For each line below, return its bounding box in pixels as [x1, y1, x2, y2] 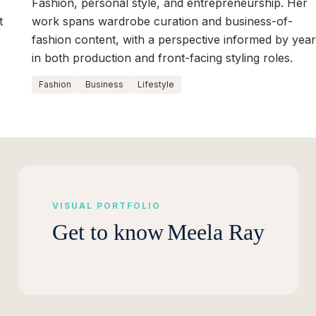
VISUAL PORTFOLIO [51, 200, 161, 212]
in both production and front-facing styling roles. [32, 51, 293, 66]
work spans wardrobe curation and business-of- [32, 14, 293, 29]
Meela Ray [166, 219, 265, 245]
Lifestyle [138, 79, 175, 90]
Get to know [51, 219, 164, 245]
